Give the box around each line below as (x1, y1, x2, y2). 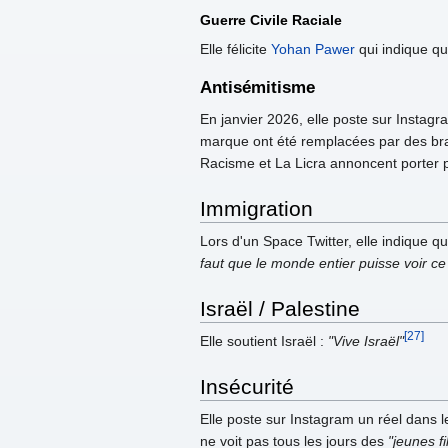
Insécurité (200, 375, 294, 399)
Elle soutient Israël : (200, 333, 328, 350)
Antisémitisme (200, 78, 315, 98)
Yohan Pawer (271, 40, 355, 57)
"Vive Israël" (328, 333, 404, 350)
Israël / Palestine (200, 297, 360, 321)
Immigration (200, 197, 313, 221)
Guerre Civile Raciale (200, 11, 342, 28)
